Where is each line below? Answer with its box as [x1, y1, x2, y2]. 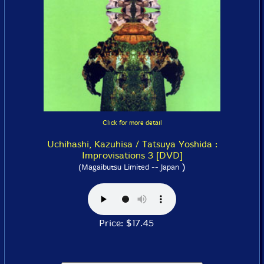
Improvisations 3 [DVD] [81, 150, 183, 161]
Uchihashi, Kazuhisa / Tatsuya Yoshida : [47, 138, 217, 150]
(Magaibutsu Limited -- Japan [78, 163, 179, 172]
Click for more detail [102, 119, 162, 127]
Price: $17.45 [98, 217, 166, 229]
